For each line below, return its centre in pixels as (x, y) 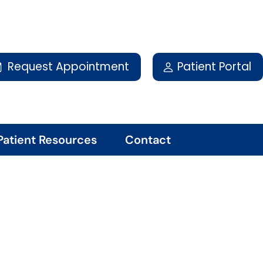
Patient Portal (214, 67)
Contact (148, 140)
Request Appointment (68, 67)
